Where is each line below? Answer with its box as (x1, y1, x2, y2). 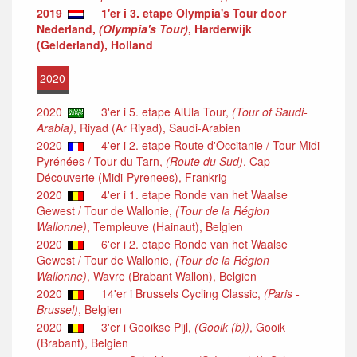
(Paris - (264, 284, 300, 301)
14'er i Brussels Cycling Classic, (92, 284, 264, 301)
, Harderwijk (188, 20, 252, 37)
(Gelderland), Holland (37, 36, 153, 53)
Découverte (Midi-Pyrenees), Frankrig (37, 168, 227, 185)
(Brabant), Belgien (37, 334, 128, 351)
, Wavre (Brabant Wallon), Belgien (87, 267, 257, 284)
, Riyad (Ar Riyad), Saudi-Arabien (73, 119, 241, 135)
